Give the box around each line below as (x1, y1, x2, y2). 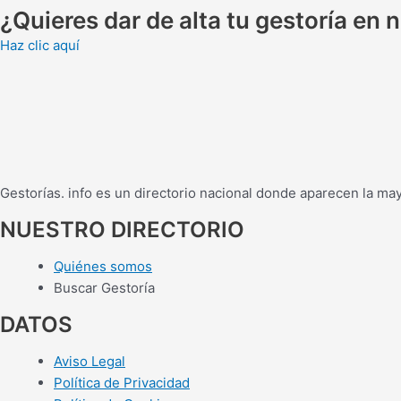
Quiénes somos (54, 258, 152, 276)
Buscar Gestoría (54, 279, 155, 297)
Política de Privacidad (54, 374, 190, 392)
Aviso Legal (54, 353, 125, 371)
